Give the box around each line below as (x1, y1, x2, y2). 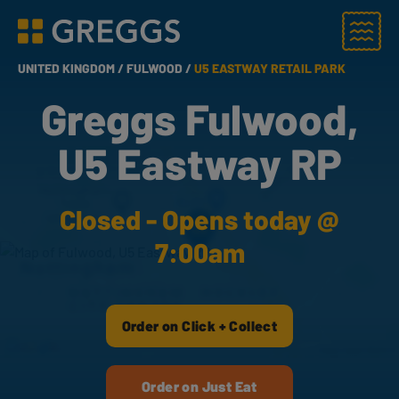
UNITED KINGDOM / (18, 61, 126, 76)
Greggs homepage (17, 31, 132, 49)
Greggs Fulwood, (40, 93, 359, 144)
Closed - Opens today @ (60, 203, 339, 235)
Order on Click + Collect (121, 317, 278, 334)
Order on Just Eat (142, 378, 257, 395)
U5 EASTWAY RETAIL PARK (194, 61, 346, 76)
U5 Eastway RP (57, 137, 342, 189)
